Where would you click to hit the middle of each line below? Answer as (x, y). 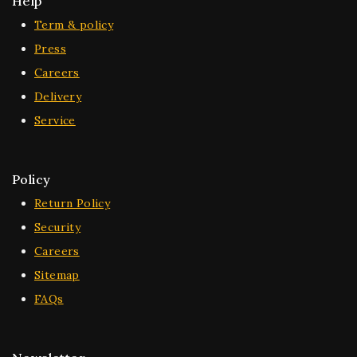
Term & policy (74, 25)
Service (55, 120)
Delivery (58, 96)
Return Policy (73, 203)
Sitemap (57, 275)
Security (58, 227)
